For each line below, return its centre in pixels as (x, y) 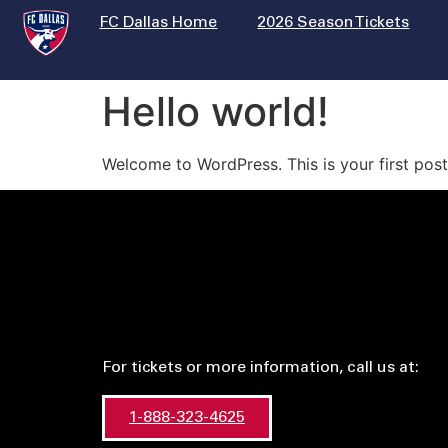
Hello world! (215, 111)
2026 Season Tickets (333, 23)
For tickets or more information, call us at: (260, 368)
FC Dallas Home (158, 23)
